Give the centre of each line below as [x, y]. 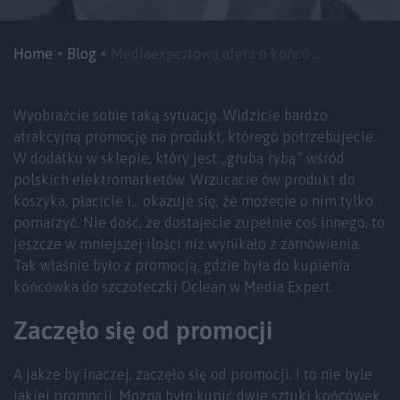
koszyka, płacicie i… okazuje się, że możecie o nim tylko [193, 201]
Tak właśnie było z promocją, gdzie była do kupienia [182, 265]
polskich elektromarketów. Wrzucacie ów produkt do [184, 179]
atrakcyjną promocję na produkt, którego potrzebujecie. [195, 137]
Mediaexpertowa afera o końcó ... [216, 54]
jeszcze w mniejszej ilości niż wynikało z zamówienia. [187, 244]
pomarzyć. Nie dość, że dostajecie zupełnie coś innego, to [199, 222]
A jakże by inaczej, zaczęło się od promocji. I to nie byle [193, 374]
